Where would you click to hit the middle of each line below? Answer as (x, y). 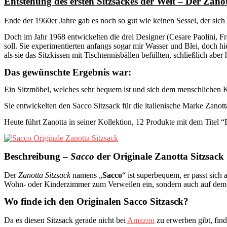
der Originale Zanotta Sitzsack (159, 157)
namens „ (86, 175)
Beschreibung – (37, 157)
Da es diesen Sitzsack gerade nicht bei (66, 220)
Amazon (141, 220)
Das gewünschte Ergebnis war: (68, 72)
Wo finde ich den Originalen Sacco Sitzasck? (96, 201)
